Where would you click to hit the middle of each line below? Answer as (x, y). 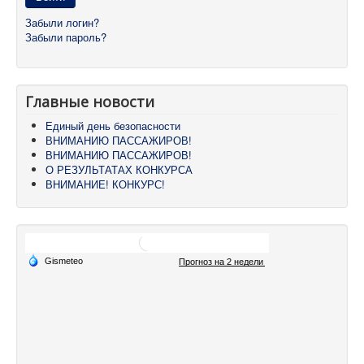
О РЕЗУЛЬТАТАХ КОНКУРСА (119, 170)
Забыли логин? (62, 23)
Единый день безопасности (113, 126)
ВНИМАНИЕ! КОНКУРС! (105, 184)
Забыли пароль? (66, 37)
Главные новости (90, 102)
